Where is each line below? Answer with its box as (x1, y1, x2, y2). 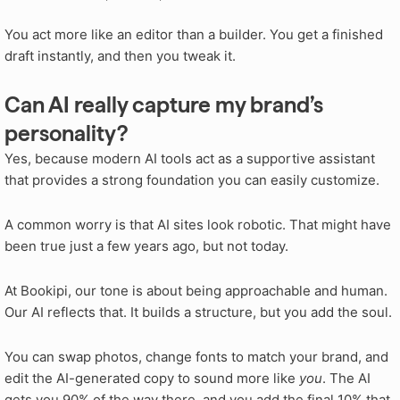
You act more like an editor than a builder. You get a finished (4, 26, 383, 44)
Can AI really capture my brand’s (4, 91, 323, 118)
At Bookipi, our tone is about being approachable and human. (4, 282, 387, 300)
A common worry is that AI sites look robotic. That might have (4, 215, 391, 233)
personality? (4, 120, 128, 146)
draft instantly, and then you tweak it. (4, 47, 236, 65)
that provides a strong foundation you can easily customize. (4, 171, 379, 188)
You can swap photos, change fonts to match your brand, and (4, 348, 388, 366)
